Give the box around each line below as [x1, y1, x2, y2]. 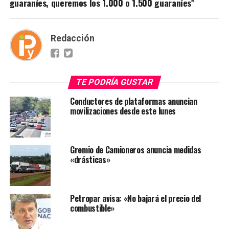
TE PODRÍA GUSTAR [75, 77, 154, 87]
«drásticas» [70, 153, 110, 166]
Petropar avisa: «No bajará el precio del [70, 192, 201, 204]
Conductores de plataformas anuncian [70, 95, 197, 107]
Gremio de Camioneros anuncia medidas [70, 143, 201, 156]
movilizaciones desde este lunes [70, 104, 176, 117]
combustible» [70, 201, 115, 214]
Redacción [50, 33, 95, 43]
